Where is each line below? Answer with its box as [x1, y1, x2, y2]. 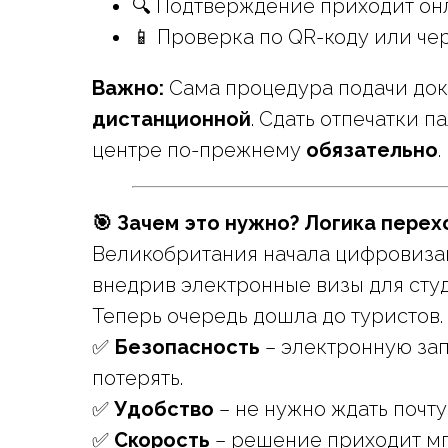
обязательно [306, 138, 438, 162]
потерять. [92, 366, 183, 390]
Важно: [92, 76, 164, 100]
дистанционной [92, 107, 251, 131]
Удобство [114, 397, 214, 421]
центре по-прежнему [92, 138, 306, 162]
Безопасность [114, 335, 260, 359]
